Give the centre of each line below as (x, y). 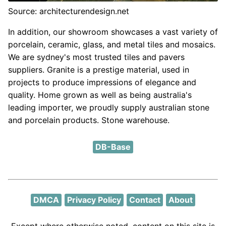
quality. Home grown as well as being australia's (100, 95)
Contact (145, 200)
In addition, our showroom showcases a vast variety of (113, 32)
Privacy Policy (94, 200)
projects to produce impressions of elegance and (102, 82)
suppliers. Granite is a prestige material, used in (99, 70)
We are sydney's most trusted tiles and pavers (96, 57)
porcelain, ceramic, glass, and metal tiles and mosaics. (112, 45)
